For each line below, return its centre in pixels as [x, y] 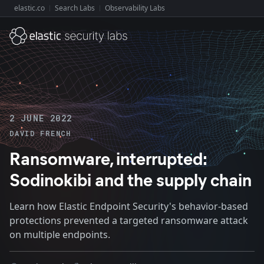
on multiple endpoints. [60, 235]
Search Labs [75, 8]
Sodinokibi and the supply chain [131, 179]
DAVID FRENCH [40, 133]
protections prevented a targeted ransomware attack [129, 220]
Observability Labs [135, 8]
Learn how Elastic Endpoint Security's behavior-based [129, 206]
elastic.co [29, 8]
